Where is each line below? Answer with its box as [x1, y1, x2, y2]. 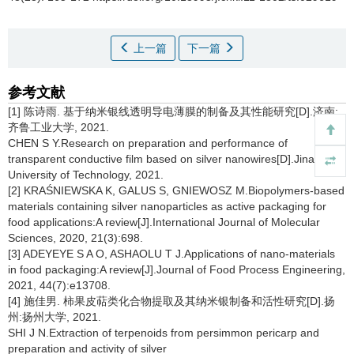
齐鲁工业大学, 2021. [8, 121, 109, 134]
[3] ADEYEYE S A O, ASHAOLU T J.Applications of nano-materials [8, 247, 335, 260]
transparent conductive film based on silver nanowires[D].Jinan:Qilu [8, 153, 344, 165]
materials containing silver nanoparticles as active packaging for [8, 200, 326, 213]
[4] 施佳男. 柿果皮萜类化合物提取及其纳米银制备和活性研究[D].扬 [8, 295, 335, 307]
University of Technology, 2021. [8, 168, 164, 181]
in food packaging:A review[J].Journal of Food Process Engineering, [8, 263, 345, 276]
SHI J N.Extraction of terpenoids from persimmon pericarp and [8, 326, 319, 339]
